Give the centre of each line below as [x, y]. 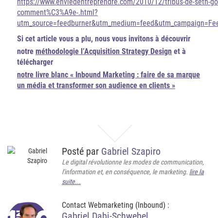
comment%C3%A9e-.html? [57, 13]
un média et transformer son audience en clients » [96, 86]
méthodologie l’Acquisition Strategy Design [104, 52]
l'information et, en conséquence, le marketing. [126, 172]
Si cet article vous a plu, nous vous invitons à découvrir [104, 39]
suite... [71, 182]
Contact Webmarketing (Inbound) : [116, 205]
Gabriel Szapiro [131, 152]
